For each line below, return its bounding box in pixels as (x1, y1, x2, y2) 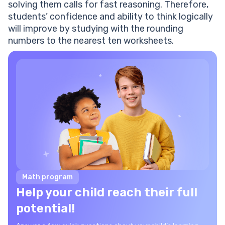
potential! (16, 201, 75, 216)
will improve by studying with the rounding (8, 23, 183, 34)
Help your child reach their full (16, 185, 197, 200)
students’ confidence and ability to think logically (8, 11, 213, 22)
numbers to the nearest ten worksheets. (8, 35, 176, 46)
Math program (22, 173, 73, 182)
